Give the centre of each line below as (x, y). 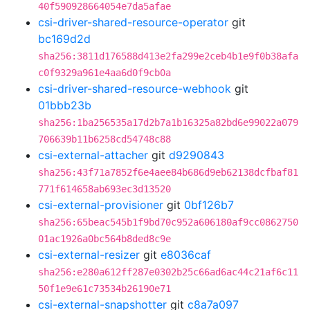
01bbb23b (65, 105)
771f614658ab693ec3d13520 (104, 189)
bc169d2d (64, 39)
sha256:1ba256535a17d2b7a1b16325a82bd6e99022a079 (168, 122)
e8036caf (186, 255)
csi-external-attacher (93, 155)
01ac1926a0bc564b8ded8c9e (104, 239)
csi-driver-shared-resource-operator (133, 22)
